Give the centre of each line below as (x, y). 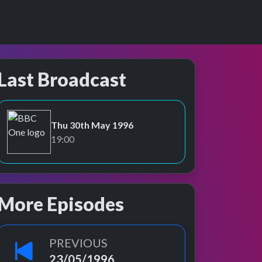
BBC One (25, 138)
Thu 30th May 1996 (92, 125)
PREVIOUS (78, 243)
